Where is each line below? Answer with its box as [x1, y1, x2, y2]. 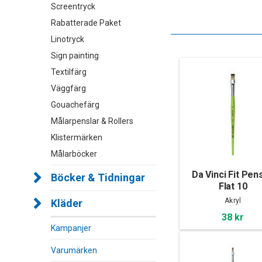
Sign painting [51, 51, 99, 60]
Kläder [51, 197, 82, 209]
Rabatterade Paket [51, 18, 121, 27]
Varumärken [51, 246, 97, 255]
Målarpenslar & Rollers [51, 116, 133, 126]
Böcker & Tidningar [51, 171, 145, 184]
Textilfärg [51, 67, 87, 77]
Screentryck [51, 2, 95, 11]
